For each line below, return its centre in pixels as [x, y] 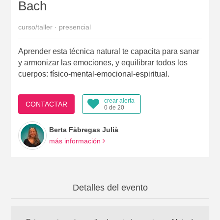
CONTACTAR [46, 104]
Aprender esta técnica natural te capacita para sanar [109, 52]
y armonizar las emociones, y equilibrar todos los [103, 63]
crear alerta [119, 101]
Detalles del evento [110, 188]
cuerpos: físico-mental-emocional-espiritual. [94, 74]
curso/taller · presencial [54, 27]
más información [76, 141]
